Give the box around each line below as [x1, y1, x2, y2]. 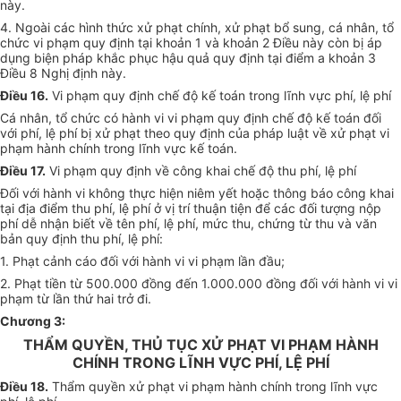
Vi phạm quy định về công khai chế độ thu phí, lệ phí [46, 163, 356, 179]
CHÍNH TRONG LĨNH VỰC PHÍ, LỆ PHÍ [72, 354, 329, 372]
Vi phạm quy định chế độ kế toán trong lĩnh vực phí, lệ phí [48, 88, 391, 104]
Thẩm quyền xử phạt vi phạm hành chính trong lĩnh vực [48, 379, 378, 395]
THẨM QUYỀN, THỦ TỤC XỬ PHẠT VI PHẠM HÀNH [22, 336, 379, 354]
